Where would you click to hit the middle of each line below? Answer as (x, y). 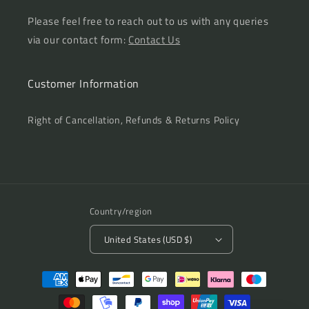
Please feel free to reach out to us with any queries (148, 21)
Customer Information (83, 83)
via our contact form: (78, 40)
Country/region (121, 211)
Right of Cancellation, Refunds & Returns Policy (134, 120)
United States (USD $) (148, 239)
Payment (45, 273)
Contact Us (154, 40)
